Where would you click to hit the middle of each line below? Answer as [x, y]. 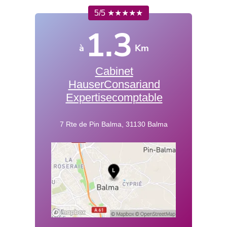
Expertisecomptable [114, 98]
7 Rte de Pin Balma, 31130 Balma [113, 124]
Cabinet [114, 71]
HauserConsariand [114, 85]
